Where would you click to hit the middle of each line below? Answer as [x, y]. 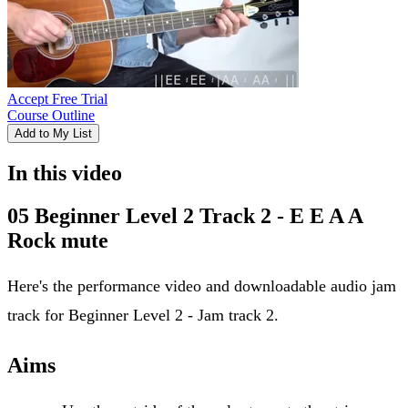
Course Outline [51, 115]
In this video [65, 173]
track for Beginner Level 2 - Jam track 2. [143, 315]
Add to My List [53, 133]
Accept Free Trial [57, 98]
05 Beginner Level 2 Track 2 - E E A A [185, 215]
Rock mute [58, 240]
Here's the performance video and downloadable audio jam [202, 286]
